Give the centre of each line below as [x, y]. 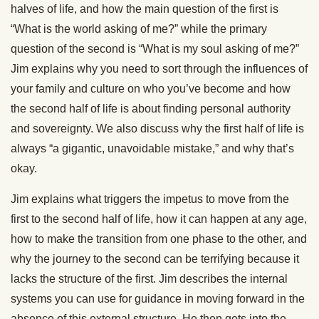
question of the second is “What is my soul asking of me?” [155, 49]
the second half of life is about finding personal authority [151, 109]
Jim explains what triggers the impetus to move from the [150, 199]
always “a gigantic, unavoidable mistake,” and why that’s [152, 148]
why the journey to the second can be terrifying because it [155, 259]
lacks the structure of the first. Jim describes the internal [149, 279]
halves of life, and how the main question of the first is [145, 9]
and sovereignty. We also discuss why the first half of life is [157, 129]
